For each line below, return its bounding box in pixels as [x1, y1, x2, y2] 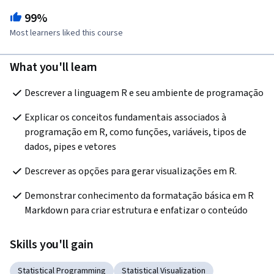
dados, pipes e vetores [24, 140, 116, 154]
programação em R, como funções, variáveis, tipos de [24, 125, 246, 139]
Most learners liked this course [10, 27, 123, 40]
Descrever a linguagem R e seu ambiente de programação [24, 86, 264, 100]
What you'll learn [10, 59, 98, 76]
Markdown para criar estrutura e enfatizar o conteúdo [24, 204, 248, 218]
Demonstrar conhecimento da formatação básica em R [24, 189, 254, 203]
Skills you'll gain [10, 236, 94, 254]
